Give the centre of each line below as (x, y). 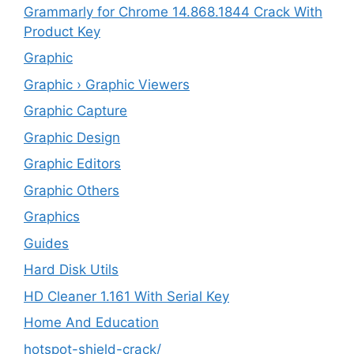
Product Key (62, 31)
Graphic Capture (75, 111)
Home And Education (91, 323)
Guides (46, 243)
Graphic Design (72, 137)
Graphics (52, 217)
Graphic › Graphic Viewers (107, 84)
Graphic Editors (72, 164)
